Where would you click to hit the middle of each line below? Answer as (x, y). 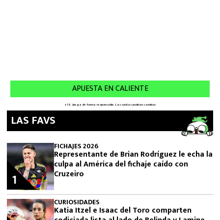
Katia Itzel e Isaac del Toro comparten (123, 210)
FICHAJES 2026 (76, 146)
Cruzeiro (69, 174)
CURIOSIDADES (77, 202)
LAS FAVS (33, 121)
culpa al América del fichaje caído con (121, 164)
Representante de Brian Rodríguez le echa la (133, 154)
